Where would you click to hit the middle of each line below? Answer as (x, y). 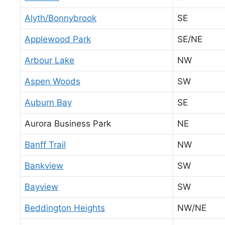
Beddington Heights (65, 208)
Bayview (41, 187)
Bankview (44, 165)
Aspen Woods (52, 81)
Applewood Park (58, 39)
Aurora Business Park (68, 123)
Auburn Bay (48, 102)
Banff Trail (45, 144)
